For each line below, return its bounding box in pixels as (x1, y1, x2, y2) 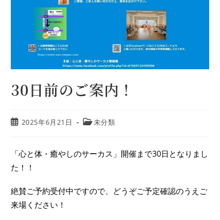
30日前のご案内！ (11, 79, 134, 101)
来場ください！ (11, 199, 66, 211)
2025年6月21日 (21, 117, 73, 127)
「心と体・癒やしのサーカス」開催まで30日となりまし (11, 148, 209, 160)
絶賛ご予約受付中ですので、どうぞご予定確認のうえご (11, 186, 208, 197)
